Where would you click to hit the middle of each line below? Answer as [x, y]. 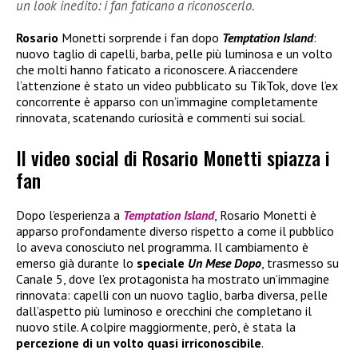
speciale [162, 263]
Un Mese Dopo [225, 263]
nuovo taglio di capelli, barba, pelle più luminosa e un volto [174, 53]
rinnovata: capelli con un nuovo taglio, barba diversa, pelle [172, 294]
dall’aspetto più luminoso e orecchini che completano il [164, 310]
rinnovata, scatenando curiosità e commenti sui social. [161, 117]
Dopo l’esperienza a [70, 215]
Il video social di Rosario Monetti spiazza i [173, 157]
